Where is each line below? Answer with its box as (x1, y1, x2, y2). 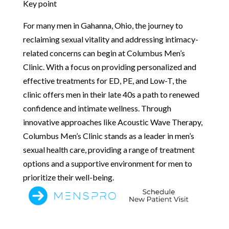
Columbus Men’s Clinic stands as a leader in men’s (22, 130, 194, 141)
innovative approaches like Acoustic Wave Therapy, (22, 117, 202, 127)
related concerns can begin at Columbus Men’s (22, 48, 185, 58)
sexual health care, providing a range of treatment (22, 144, 195, 154)
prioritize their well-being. (22, 172, 114, 182)
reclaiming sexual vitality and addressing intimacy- (22, 34, 198, 44)
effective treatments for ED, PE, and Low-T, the (22, 75, 187, 85)
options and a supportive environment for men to (22, 158, 192, 168)
